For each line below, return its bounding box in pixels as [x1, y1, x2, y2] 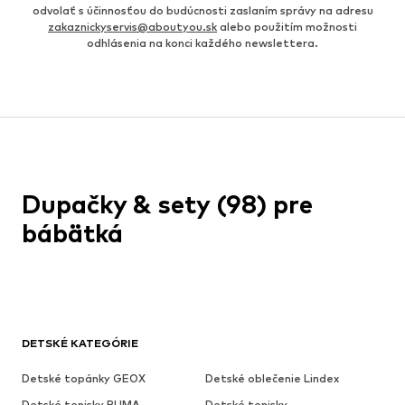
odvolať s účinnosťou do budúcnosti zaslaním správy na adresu [32, 4, 373, 18]
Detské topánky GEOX [22, 372, 146, 386]
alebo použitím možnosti [217, 20, 357, 34]
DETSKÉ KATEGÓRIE [22, 336, 138, 351]
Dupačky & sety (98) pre [22, 189, 313, 221]
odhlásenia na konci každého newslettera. [87, 36, 318, 51]
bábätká [22, 218, 123, 250]
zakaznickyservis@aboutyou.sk [48, 20, 217, 34]
